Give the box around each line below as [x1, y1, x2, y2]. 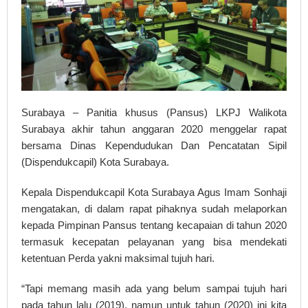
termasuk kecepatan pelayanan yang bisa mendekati [21, 235, 287, 247]
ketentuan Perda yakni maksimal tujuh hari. [21, 252, 214, 264]
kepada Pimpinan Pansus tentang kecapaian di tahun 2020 [21, 219, 287, 231]
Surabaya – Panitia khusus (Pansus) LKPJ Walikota [21, 106, 287, 118]
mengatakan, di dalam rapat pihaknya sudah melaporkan [21, 202, 287, 214]
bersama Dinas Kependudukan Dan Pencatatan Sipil [21, 139, 287, 151]
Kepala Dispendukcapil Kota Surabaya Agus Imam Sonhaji [21, 186, 287, 198]
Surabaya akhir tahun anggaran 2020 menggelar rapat [21, 122, 287, 135]
